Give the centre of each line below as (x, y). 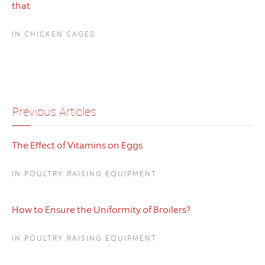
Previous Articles (54, 112)
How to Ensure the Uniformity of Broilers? (101, 210)
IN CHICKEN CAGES (54, 35)
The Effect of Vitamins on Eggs (77, 146)
